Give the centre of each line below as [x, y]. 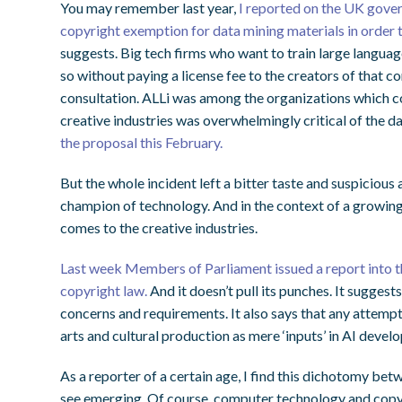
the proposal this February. [142, 142]
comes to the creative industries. [161, 227]
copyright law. [104, 290]
